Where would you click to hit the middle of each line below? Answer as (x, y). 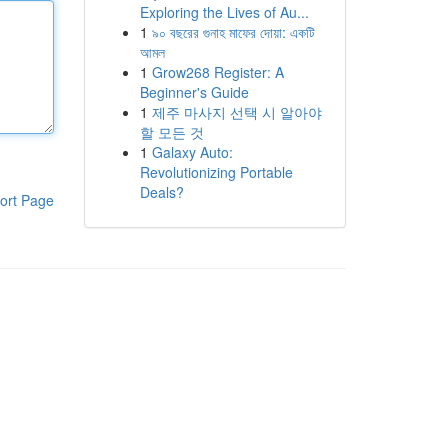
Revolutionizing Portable (216, 172)
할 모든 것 (171, 132)
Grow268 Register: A (217, 72)
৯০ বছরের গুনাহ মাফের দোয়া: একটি (233, 32)
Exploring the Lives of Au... (224, 12)
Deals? (161, 192)
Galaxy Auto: (192, 152)
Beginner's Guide (194, 92)
